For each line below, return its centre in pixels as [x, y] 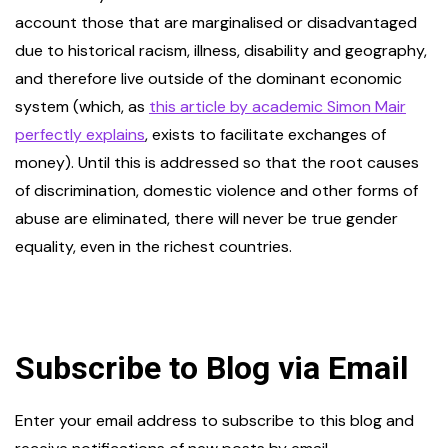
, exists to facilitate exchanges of [265, 135]
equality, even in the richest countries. [155, 247]
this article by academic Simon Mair [277, 107]
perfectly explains [80, 135]
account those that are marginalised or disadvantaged [216, 23]
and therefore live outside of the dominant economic [208, 79]
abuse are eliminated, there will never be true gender [206, 219]
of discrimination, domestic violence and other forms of [216, 191]
